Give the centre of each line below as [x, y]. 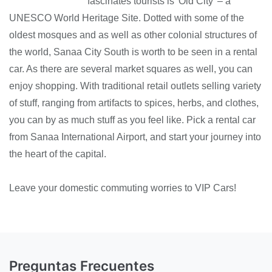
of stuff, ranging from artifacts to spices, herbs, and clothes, [134, 103]
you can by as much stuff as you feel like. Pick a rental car [132, 120]
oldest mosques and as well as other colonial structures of [133, 35]
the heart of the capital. [58, 154]
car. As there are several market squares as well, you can [131, 69]
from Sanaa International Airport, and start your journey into [135, 137]
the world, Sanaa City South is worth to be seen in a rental [133, 52]
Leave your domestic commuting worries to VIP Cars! [123, 188]
